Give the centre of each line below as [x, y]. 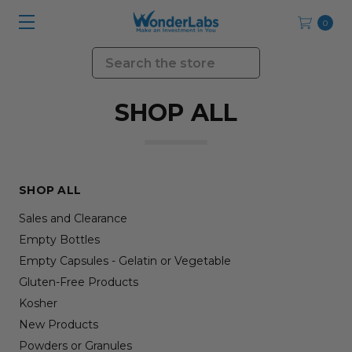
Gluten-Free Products [79, 282]
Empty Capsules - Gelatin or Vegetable [125, 261]
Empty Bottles [59, 240]
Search [114, 56]
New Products [59, 324]
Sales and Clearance [73, 218]
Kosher [38, 303]
